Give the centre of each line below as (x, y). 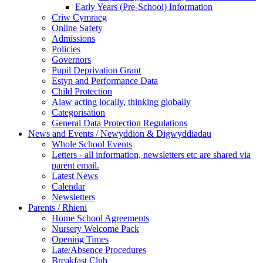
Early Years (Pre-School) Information (144, 6)
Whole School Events (92, 144)
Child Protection (82, 91)
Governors (71, 59)
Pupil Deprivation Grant (96, 70)
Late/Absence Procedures (99, 249)
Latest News (75, 176)
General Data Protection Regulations (119, 123)
